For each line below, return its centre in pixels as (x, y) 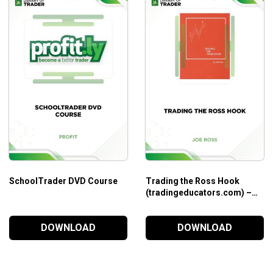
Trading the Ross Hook (192, 181)
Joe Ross (164, 204)
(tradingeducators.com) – (198, 192)
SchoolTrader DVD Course (63, 181)
